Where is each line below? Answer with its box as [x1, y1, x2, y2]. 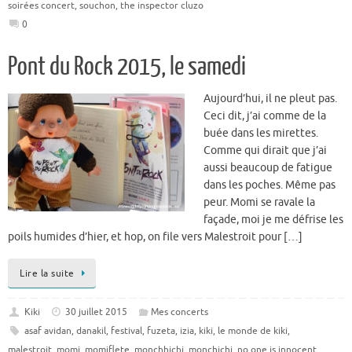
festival [110, 324, 142, 338]
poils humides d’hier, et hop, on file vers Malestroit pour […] [8, 229, 302, 244]
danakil [75, 324, 106, 338]
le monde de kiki [217, 324, 288, 338]
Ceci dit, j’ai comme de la [203, 108, 326, 123]
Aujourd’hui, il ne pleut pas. [203, 91, 337, 105]
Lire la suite [20, 267, 75, 280]
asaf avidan [24, 324, 71, 338]
